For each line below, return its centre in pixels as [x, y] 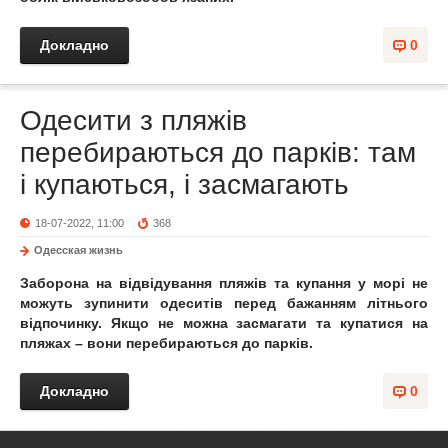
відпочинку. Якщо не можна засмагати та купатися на [224, 323]
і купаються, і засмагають [184, 184]
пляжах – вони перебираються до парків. [166, 343]
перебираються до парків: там [218, 152]
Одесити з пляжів [133, 120]
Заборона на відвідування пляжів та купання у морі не [224, 283]
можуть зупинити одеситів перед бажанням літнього [224, 303]
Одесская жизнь [78, 250]
